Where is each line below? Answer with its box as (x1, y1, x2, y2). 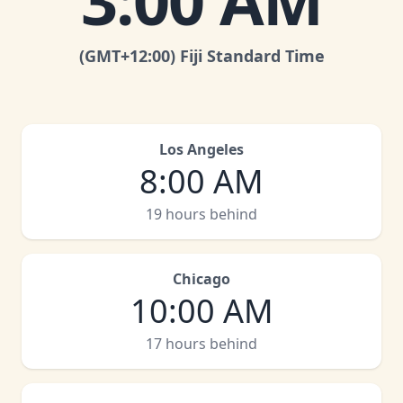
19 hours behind (146, 204, 257, 224)
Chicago (173, 269, 230, 289)
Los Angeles (159, 139, 244, 159)
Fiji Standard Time (179, 45, 325, 67)
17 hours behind (146, 334, 257, 354)
